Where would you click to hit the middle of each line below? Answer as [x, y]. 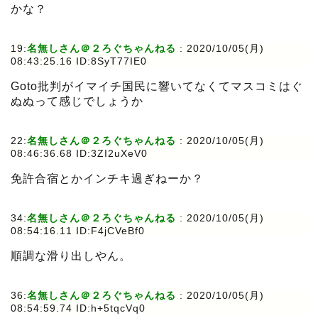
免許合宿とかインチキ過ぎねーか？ [107, 179]
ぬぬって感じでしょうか [77, 102]
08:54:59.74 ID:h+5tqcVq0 [78, 308]
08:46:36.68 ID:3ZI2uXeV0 [79, 154]
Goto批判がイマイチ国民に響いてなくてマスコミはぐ [157, 87]
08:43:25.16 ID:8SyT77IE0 [79, 61]
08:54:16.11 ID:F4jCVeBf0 [78, 231]
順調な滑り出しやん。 [71, 256]
